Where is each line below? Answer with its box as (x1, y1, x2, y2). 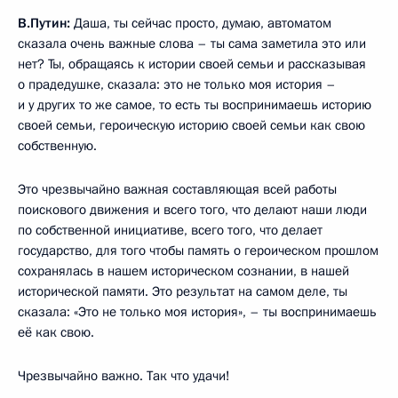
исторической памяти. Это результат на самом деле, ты (18, 282, 347, 300)
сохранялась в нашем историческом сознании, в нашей (18, 261, 349, 280)
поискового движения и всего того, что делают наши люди (18, 200, 367, 219)
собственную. (18, 136, 97, 155)
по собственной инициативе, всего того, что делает (18, 220, 322, 239)
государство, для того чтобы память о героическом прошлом (18, 241, 378, 259)
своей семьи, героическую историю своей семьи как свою (18, 115, 365, 134)
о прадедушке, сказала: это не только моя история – (18, 75, 336, 93)
